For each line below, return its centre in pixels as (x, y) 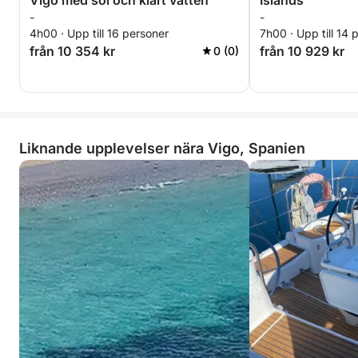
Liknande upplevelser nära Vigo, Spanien (162, 148)
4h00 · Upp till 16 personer (99, 33)
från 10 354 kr (72, 51)
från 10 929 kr (302, 51)
